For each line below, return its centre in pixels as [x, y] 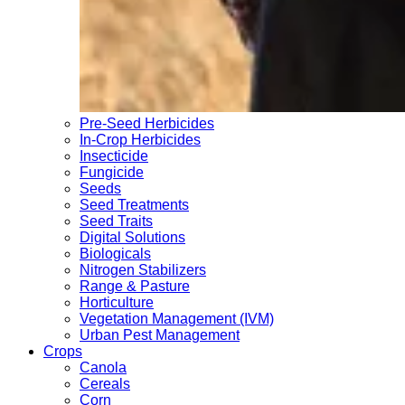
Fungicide [112, 173]
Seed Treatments [134, 205]
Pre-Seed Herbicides [147, 124]
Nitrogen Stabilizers [143, 270]
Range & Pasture [135, 287]
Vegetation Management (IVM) [177, 319]
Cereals [105, 384]
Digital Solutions [132, 238]
